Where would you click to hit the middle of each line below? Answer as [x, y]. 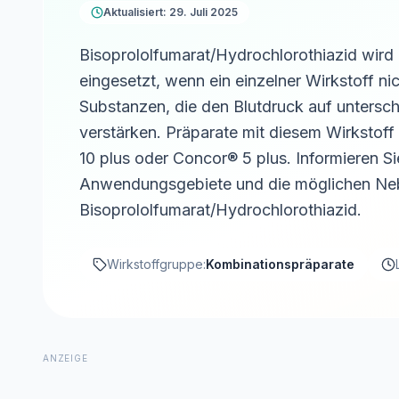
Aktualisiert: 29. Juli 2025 [171, 12]
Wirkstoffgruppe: [156, 264]
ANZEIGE [65, 358]
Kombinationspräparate [280, 264]
